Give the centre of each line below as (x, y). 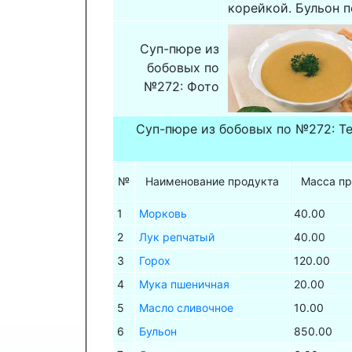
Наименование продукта (213, 181)
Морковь (163, 214)
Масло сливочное (186, 308)
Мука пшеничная (184, 284)
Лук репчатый (176, 237)
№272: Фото (182, 87)
